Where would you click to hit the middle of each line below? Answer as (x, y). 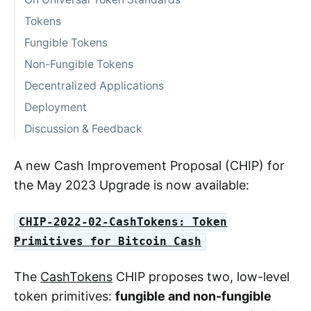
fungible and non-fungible (193, 296)
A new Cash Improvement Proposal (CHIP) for (149, 166)
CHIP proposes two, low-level (201, 277)
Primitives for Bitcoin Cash (108, 242)
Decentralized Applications (94, 86)
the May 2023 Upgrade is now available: (132, 185)
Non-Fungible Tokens (78, 64)
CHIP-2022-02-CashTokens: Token (123, 222)
